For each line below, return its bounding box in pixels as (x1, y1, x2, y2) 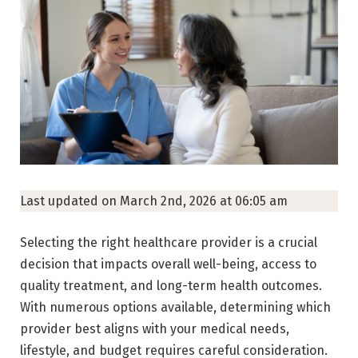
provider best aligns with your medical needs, (20, 320, 289, 336)
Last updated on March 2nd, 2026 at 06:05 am (20, 193, 288, 209)
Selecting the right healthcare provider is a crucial (20, 234, 317, 250)
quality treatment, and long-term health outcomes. (20, 277, 322, 293)
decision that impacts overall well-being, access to (20, 256, 316, 272)
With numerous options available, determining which (20, 299, 331, 315)
